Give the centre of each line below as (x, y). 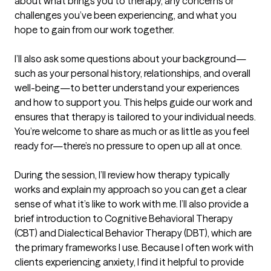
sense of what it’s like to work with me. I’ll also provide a (132, 204)
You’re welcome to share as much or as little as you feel (132, 132)
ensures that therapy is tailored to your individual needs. (135, 117)
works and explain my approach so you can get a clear (131, 190)
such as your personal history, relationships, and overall (132, 73)
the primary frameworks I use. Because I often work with (134, 248)
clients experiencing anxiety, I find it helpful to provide (129, 262)
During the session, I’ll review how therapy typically (122, 175)
